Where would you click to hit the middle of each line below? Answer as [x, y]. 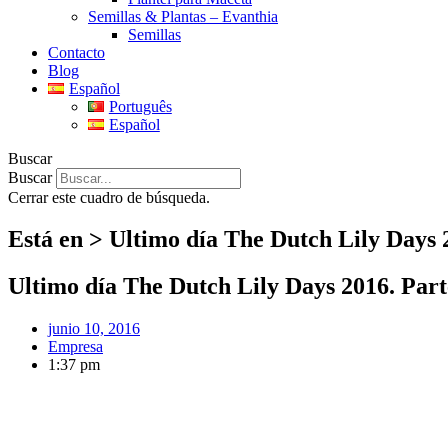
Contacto [76, 52]
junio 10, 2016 [94, 329]
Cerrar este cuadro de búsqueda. [109, 197]
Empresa [75, 347]
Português [140, 106]
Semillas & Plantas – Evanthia [183, 16]
